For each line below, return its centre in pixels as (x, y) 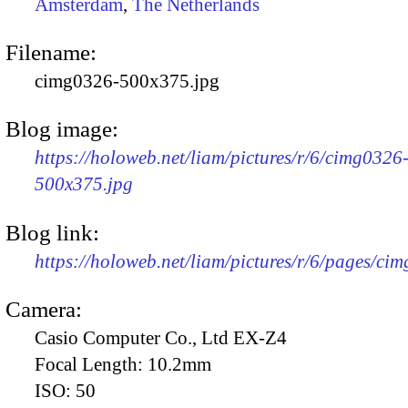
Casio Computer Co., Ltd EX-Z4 (161, 337)
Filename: (51, 52)
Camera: (44, 309)
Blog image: (62, 129)
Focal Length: (91, 364)
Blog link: (52, 232)
